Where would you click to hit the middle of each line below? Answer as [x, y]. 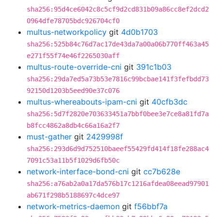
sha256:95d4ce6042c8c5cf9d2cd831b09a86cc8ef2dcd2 [118, 9]
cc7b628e [162, 171]
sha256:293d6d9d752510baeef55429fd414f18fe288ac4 [118, 149]
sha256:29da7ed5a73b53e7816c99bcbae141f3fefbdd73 [118, 79]
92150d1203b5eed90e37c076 [73, 91]
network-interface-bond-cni [78, 171]
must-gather [49, 137]
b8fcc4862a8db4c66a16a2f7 [73, 125]
